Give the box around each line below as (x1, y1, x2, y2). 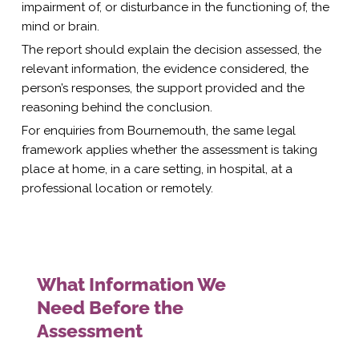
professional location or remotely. (22, 180, 214, 196)
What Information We (36, 272, 226, 295)
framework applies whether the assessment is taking (22, 142, 318, 157)
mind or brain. (22, 18, 100, 34)
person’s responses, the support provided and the (22, 80, 305, 95)
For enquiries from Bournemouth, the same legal (22, 123, 296, 138)
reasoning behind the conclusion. (22, 99, 213, 115)
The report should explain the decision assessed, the (22, 42, 322, 57)
